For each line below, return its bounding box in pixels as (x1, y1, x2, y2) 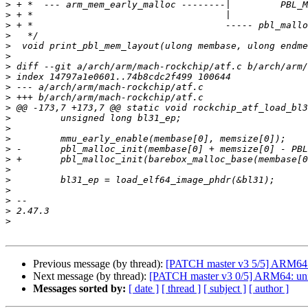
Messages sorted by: (33, 283, 126, 295)
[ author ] (249, 283, 289, 295)
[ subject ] (203, 283, 246, 295)
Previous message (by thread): (33, 258, 166, 270)
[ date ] (129, 283, 159, 295)
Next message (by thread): (33, 270, 149, 283)
